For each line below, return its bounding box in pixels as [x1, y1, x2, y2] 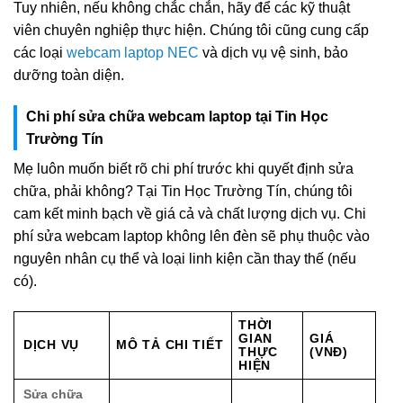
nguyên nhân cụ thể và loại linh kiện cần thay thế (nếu [13, 251, 356, 267]
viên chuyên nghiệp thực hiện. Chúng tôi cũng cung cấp [13, 22, 369, 39]
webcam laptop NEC [67, 45, 199, 61]
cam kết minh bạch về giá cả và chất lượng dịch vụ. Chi [13, 206, 366, 222]
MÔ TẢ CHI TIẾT [116, 337, 224, 353]
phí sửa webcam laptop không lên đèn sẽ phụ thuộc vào [13, 228, 370, 245]
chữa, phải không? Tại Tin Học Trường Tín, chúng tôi [13, 184, 353, 200]
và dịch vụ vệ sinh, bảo [199, 45, 348, 61]
